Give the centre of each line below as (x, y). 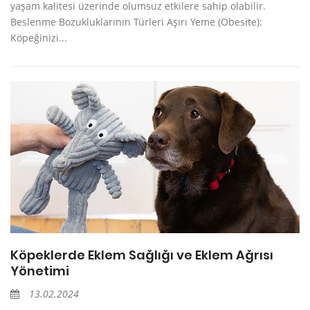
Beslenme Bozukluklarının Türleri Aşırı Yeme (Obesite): (136, 21)
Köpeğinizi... (39, 37)
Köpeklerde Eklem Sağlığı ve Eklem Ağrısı (142, 255)
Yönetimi (40, 271)
